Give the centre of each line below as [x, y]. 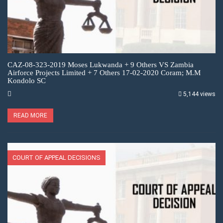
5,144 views [199, 94]
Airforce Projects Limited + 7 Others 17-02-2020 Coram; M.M [104, 73]
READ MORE [30, 116]
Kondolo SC [27, 81]
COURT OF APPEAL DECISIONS [56, 158]
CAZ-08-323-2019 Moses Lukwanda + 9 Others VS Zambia [101, 65]
